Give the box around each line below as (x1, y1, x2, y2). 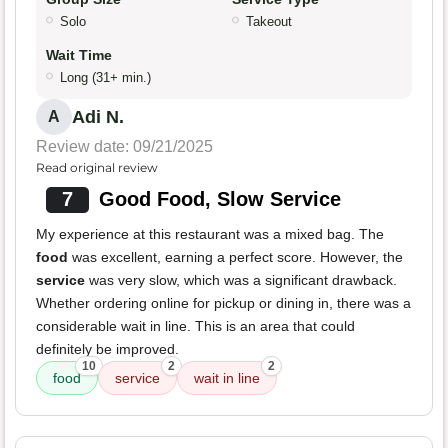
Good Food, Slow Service (98, 188, 341, 211)
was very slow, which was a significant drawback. (85, 272, 397, 289)
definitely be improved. (36, 341, 179, 358)
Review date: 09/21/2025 (36, 138, 213, 156)
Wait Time (46, 47, 112, 64)
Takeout (246, 14, 292, 30)
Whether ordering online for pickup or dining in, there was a (36, 295, 411, 312)
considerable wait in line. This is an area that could (36, 318, 355, 335)
